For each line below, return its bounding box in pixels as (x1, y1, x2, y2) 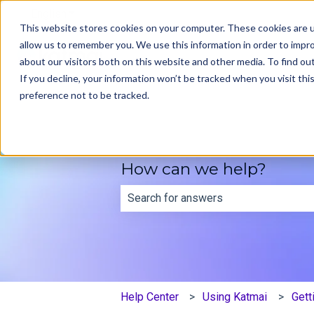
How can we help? (121, 158, 266, 179)
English (31, 6, 67, 20)
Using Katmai (203, 289, 268, 303)
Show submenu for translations (67, 6, 219, 20)
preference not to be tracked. (20, 89, 149, 101)
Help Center (121, 289, 179, 303)
